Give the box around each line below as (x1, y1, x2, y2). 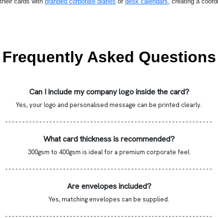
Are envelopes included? (67, 181, 151, 191)
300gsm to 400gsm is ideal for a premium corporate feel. (27, 147, 191, 156)
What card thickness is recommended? (43, 133, 175, 144)
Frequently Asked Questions (2, 48, 216, 66)
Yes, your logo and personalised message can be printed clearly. (16, 100, 202, 109)
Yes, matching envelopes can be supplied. (49, 195, 169, 203)
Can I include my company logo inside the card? (29, 86, 189, 97)
